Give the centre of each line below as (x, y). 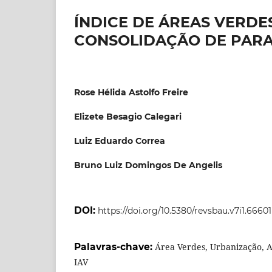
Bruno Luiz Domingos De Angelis (148, 165)
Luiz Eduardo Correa (120, 141)
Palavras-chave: (114, 246)
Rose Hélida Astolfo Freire (131, 92)
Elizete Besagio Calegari (128, 116)
